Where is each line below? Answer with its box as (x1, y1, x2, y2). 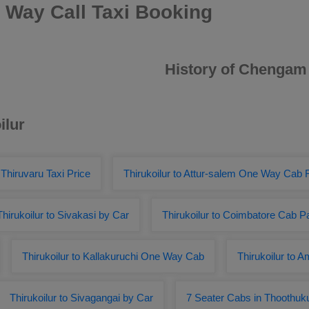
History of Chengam (165, 61, 307, 78)
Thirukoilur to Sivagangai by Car (10, 292, 153, 303)
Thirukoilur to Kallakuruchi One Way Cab (22, 250, 204, 262)
